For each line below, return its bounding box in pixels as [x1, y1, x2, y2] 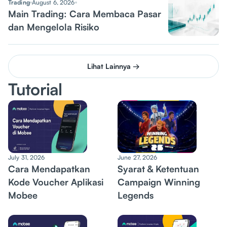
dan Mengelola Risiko [8, 21, 99, 32]
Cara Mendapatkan [8, 163, 90, 174]
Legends [118, 190, 154, 201]
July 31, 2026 [8, 154, 45, 161]
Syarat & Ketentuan [118, 163, 199, 174]
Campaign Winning [118, 176, 200, 187]
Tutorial [8, 79, 62, 99]
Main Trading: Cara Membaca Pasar [8, 8, 161, 19]
